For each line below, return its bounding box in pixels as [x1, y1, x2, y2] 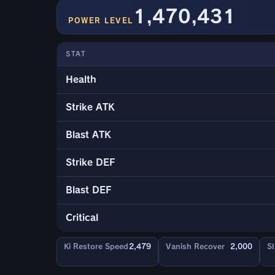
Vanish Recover [165, 242, 225, 250]
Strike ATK [66, 103, 115, 112]
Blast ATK [66, 130, 111, 140]
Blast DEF [66, 185, 112, 195]
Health [66, 75, 96, 85]
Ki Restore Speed [64, 242, 128, 250]
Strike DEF [66, 158, 115, 168]
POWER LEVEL [68, 17, 133, 25]
